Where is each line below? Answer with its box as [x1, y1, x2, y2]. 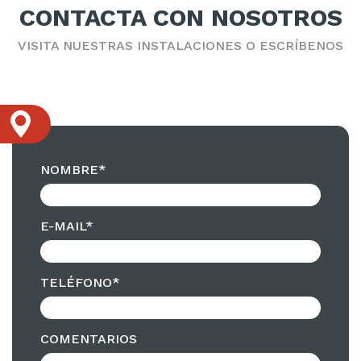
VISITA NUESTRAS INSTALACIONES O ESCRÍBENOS [18, 37, 343, 53]
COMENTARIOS [40, 330, 137, 346]
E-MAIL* [40, 218, 93, 234]
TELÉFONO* [40, 274, 120, 290]
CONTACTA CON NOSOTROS [19, 2, 342, 31]
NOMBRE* [40, 161, 106, 177]
